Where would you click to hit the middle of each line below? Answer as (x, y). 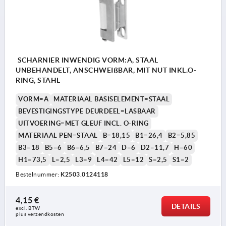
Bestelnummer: (38, 174)
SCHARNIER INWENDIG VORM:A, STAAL (87, 60)
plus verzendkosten (40, 214)
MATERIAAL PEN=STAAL (58, 135)
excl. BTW (29, 208)
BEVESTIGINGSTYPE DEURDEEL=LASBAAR (87, 111)
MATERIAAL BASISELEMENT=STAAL (111, 99)
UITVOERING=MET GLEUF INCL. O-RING (83, 123)
